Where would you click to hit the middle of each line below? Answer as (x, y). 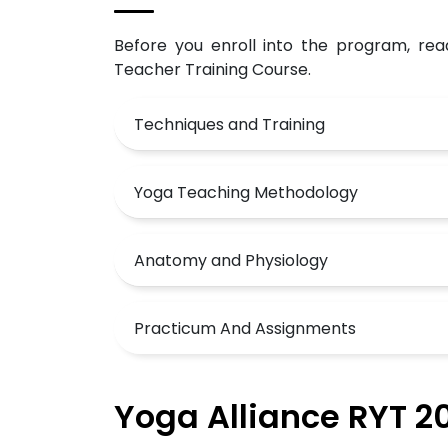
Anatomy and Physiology (231, 260)
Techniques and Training (229, 124)
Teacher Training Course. (212, 69)
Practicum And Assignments (245, 328)
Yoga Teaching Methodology (246, 192)
